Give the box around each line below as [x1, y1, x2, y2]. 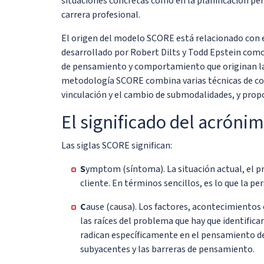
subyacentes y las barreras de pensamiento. [80, 242, 255, 256]
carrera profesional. [61, 8, 140, 21]
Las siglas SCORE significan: [61, 138, 172, 152]
